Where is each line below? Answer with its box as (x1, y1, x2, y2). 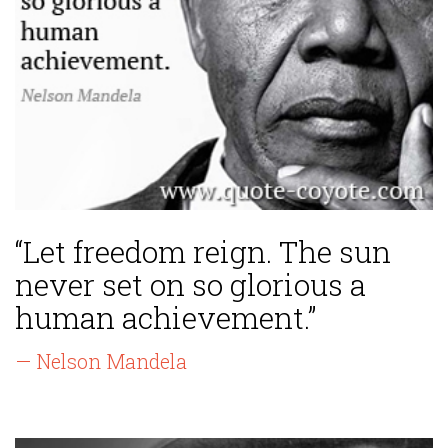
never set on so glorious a (15, 265, 366, 305)
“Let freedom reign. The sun (15, 232, 391, 272)
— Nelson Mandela (15, 348, 187, 375)
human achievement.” (15, 298, 316, 338)
